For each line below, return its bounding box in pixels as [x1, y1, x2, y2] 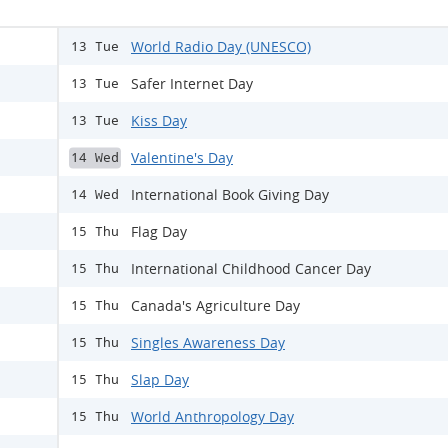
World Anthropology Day [131, 407, 294, 426]
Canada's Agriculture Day [131, 296, 300, 315]
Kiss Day [131, 111, 187, 130]
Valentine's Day [131, 148, 233, 167]
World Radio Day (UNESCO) [131, 37, 311, 56]
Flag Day [131, 222, 187, 241]
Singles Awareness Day [131, 333, 285, 352]
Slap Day [131, 370, 189, 389]
